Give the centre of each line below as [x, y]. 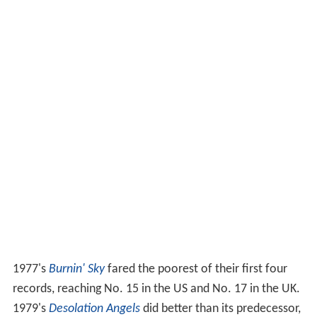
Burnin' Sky [76, 270]
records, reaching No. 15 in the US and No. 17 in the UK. [156, 289]
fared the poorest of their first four [196, 270]
